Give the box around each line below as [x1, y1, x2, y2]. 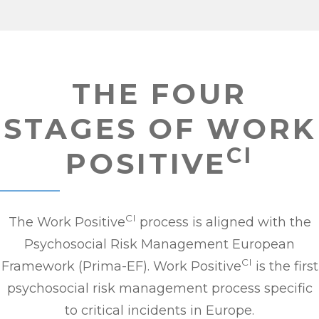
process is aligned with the [135, 214, 311, 230]
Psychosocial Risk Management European [24, 236, 295, 252]
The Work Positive [8, 214, 125, 230]
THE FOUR [72, 76, 247, 111]
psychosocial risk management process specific [6, 281, 313, 296]
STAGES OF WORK [3, 111, 316, 146]
